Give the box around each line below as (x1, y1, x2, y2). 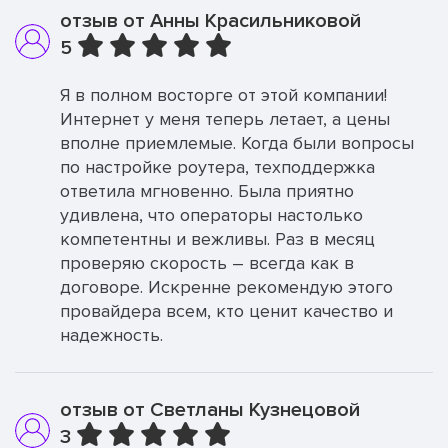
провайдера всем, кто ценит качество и (60, 300, 393, 322)
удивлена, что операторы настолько (60, 204, 363, 226)
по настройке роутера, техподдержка (60, 156, 375, 178)
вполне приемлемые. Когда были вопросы (60, 132, 414, 154)
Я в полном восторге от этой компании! (60, 84, 387, 106)
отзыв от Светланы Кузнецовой (60, 398, 360, 422)
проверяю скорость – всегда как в (60, 252, 354, 274)
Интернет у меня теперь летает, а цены (60, 108, 390, 130)
